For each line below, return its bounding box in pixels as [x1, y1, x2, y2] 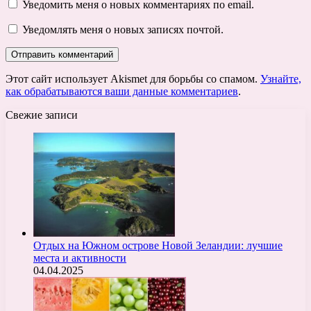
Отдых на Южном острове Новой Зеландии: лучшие [33, 239, 283, 251]
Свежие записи [6, 108, 78, 121]
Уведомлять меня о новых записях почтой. [22, 23, 224, 35]
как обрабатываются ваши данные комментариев [6, 85, 238, 97]
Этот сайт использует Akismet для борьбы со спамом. [6, 72, 260, 85]
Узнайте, [260, 72, 301, 85]
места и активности [33, 251, 126, 264]
